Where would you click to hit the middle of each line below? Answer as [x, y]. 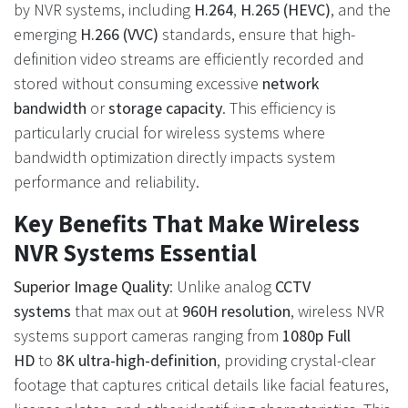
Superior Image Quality [92, 286]
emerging [47, 34]
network [291, 83]
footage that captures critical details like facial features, [201, 385]
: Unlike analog [222, 286]
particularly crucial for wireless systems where [169, 133]
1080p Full [316, 336]
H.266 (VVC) [119, 34]
